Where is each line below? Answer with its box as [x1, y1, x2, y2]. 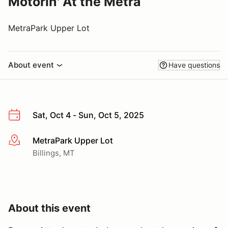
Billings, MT [33, 148, 75, 158]
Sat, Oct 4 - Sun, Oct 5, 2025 [33, 110, 144, 120]
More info [8, 135, 45, 146]
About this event [8, 202, 91, 214]
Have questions [168, 61, 220, 69]
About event [8, 60, 54, 70]
